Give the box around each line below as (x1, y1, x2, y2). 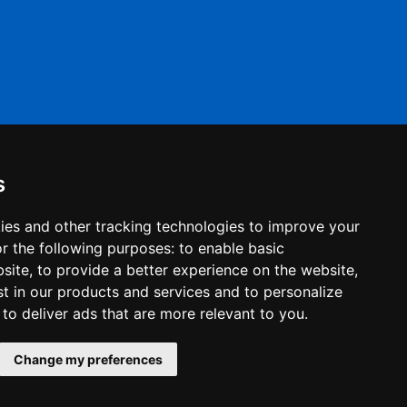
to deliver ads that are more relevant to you (3, 304, 304, 323)
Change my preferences (14, 352, 163, 367)
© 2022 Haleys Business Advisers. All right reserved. (68, 342, 371, 360)
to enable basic (179, 239, 284, 257)
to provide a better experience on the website (37, 261, 354, 279)
